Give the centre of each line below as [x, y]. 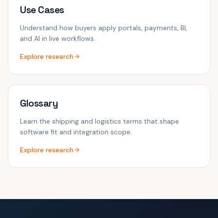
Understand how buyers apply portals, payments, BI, [104, 28]
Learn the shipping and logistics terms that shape [100, 121]
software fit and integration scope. [76, 132]
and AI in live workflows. [58, 38]
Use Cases [42, 10]
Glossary [39, 103]
